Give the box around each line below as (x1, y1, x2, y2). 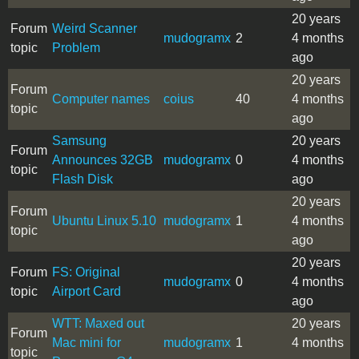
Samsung (52, 133, 107, 147)
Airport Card (52, 284, 121, 298)
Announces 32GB (52, 152, 153, 167)
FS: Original (52, 264, 120, 279)
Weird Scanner (52, 21, 137, 35)
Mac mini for (52, 335, 121, 349)
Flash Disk (52, 171, 113, 186)
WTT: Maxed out (52, 316, 144, 330)
